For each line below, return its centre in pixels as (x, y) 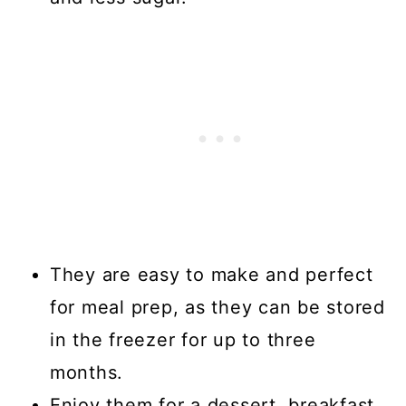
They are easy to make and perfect (211, 275)
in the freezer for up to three (183, 340)
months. (87, 373)
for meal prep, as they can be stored (217, 308)
